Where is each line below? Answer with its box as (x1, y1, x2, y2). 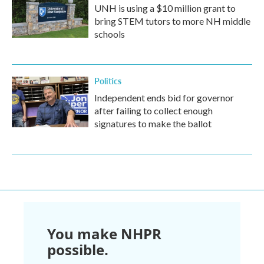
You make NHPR (47, 224, 161, 244)
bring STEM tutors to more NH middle (94, 15, 250, 27)
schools (94, 28, 125, 40)
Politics (94, 75, 121, 87)
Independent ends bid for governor (94, 92, 234, 104)
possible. (47, 240, 108, 260)
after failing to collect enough (94, 105, 213, 117)
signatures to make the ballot (94, 118, 212, 130)
